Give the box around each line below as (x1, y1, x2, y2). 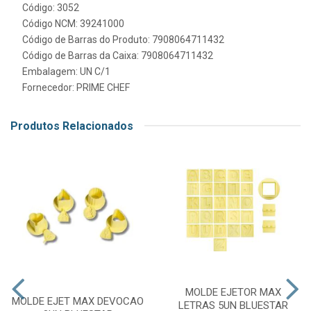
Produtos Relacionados (10, 119, 133, 133)
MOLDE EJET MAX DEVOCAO (12, 294, 144, 308)
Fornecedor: (22, 81, 76, 93)
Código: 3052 (22, 1, 79, 13)
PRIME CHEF (76, 81, 130, 93)
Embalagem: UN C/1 (22, 65, 110, 77)
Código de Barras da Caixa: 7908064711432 (22, 49, 213, 61)
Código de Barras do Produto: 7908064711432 (22, 33, 224, 45)
